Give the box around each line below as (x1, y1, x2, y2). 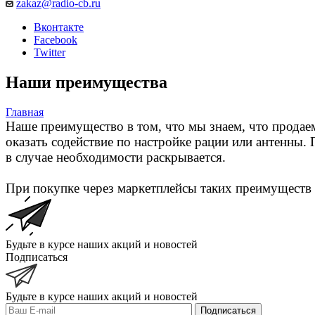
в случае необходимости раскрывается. (6, 149, 226, 165)
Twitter (34, 46, 65, 58)
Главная (6, 105, 44, 118)
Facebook (34, 33, 77, 46)
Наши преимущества (6, 72, 167, 91)
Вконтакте (34, 20, 84, 33)
